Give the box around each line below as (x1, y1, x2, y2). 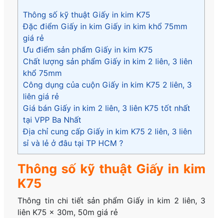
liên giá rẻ (23, 91, 59, 102)
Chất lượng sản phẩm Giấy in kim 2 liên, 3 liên (23, 56, 193, 67)
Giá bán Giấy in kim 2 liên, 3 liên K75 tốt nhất (23, 103, 191, 113)
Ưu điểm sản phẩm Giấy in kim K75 (23, 45, 156, 55)
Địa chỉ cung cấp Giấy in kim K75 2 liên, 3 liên (23, 127, 192, 137)
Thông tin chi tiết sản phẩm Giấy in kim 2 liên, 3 (18, 196, 205, 206)
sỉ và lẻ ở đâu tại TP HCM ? (23, 138, 124, 148)
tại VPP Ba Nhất (23, 115, 82, 125)
